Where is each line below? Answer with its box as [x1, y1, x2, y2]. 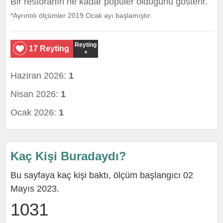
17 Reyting [29, 44, 69, 53]
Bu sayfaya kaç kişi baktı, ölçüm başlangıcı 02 [10, 170, 193, 180]
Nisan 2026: [10, 89, 61, 99]
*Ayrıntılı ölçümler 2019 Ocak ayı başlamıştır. [10, 11, 152, 19]
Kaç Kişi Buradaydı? [10, 149, 126, 163]
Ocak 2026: [10, 108, 59, 117]
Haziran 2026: [10, 71, 69, 81]
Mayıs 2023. [10, 184, 59, 194]
